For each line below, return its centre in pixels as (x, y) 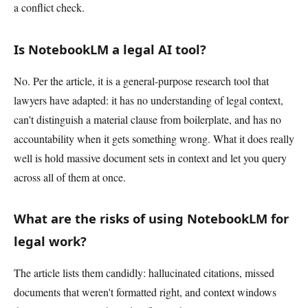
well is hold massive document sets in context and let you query (150, 157)
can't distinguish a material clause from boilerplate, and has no (147, 119)
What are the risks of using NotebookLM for (151, 219)
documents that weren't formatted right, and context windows (145, 292)
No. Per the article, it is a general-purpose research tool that (141, 80)
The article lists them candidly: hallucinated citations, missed (144, 273)
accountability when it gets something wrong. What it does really (154, 138)
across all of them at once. (70, 177)
